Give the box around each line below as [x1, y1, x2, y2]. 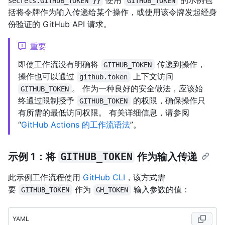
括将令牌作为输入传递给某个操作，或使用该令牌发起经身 [8, 7, 217, 18]
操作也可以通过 [18, 71, 77, 82]
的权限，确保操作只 [130, 95, 205, 106]
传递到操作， [154, 59, 205, 70]
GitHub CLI [83, 172, 125, 183]
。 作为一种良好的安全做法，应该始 [71, 83, 203, 94]
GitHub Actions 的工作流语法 [21, 120, 130, 130]
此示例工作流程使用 [8, 172, 83, 183]
